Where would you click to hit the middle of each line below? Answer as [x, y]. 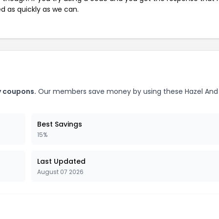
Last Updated [61, 161]
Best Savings [60, 124]
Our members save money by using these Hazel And [127, 91]
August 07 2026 [60, 172]
